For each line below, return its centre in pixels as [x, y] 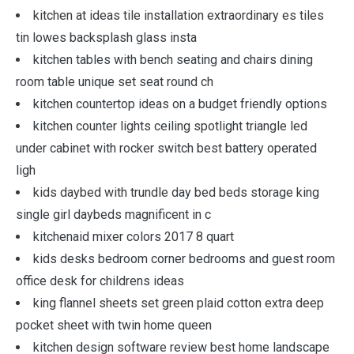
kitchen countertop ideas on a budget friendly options [180, 104]
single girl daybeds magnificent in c [113, 215]
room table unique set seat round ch [115, 82]
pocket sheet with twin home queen [114, 325]
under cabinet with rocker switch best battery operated [166, 148]
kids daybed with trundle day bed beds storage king [176, 192]
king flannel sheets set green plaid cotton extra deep [179, 303]
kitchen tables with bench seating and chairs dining [173, 60]
